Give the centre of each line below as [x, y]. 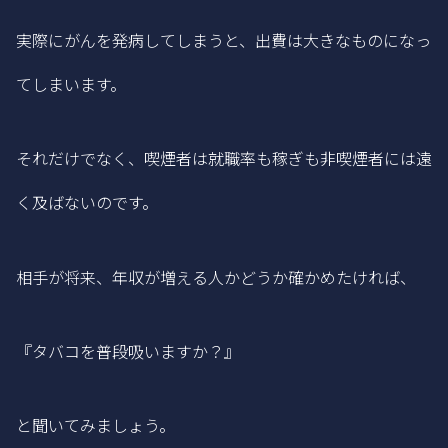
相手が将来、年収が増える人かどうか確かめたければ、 [216, 276]
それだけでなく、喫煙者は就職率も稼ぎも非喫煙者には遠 [224, 158]
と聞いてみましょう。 [95, 425]
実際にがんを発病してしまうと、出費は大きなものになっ [223, 39]
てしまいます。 [71, 83]
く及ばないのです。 [87, 202]
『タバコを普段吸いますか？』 [128, 350]
